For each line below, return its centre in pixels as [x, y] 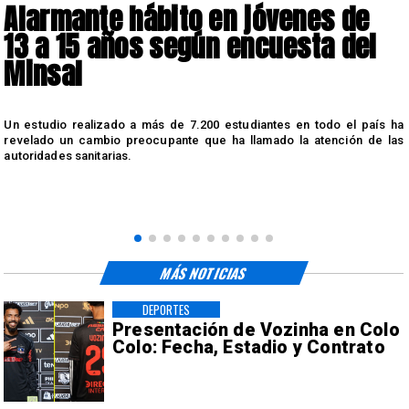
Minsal [43, 74]
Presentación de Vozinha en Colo [256, 330]
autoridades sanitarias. [68, 155]
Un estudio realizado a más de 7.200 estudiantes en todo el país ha [204, 124]
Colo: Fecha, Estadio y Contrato [248, 348]
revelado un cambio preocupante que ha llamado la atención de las [204, 140]
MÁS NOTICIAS [204, 273]
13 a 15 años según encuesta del [190, 47]
